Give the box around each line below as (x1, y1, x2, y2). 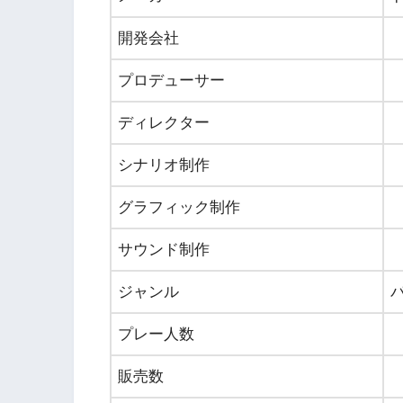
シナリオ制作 (118, 156, 210, 174)
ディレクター (118, 113, 210, 131)
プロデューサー (118, 71, 225, 89)
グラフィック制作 (118, 198, 240, 216)
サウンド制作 (118, 240, 210, 258)
